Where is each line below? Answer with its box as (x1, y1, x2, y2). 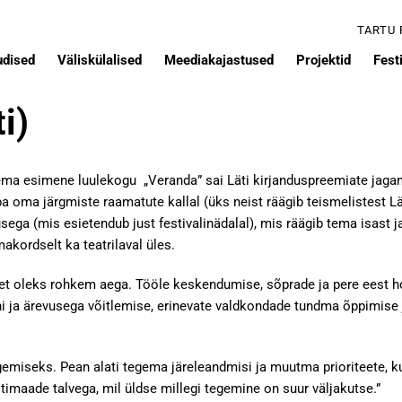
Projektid (296, 52, 351, 69)
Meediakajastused (164, 52, 274, 69)
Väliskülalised (57, 52, 142, 69)
